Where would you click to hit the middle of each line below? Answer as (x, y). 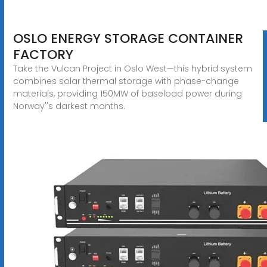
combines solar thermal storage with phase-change (126, 81)
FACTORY (43, 54)
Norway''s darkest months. (69, 106)
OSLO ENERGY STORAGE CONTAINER (128, 38)
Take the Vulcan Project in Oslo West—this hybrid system (132, 68)
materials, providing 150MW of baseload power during (127, 93)
